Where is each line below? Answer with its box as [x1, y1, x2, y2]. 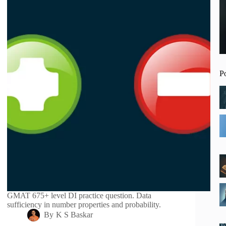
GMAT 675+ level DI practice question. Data [7, 191, 152, 200]
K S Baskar [55, 210, 93, 219]
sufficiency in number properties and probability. [7, 200, 161, 209]
